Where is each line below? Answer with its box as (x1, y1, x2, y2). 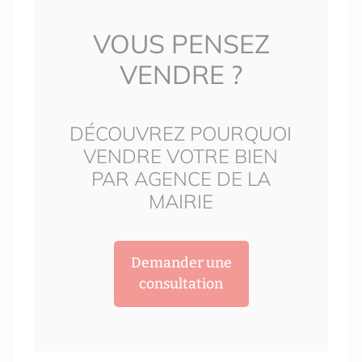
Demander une (130, 255, 232, 271)
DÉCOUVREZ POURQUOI (69, 121, 293, 145)
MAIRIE (148, 189, 213, 213)
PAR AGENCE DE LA (90, 166, 271, 191)
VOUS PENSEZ (92, 27, 270, 60)
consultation (139, 276, 223, 293)
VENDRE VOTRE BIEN (83, 144, 279, 168)
